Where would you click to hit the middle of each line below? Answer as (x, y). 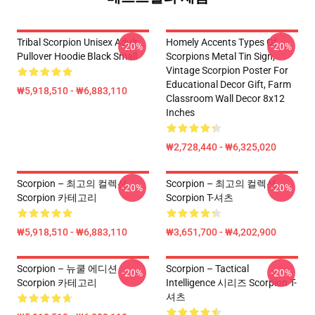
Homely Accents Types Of (221, 42)
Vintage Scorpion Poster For (227, 70)
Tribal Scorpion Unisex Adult (77, 42)
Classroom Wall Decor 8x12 (225, 98)
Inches (180, 112)
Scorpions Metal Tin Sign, (220, 56)
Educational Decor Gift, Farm (229, 84)
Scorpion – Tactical (207, 269)
